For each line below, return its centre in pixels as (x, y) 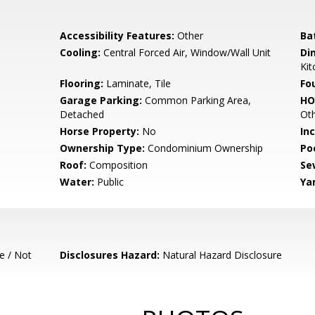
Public (109, 182)
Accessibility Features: (117, 36)
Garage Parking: (101, 100)
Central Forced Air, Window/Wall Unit (186, 52)
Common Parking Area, (197, 100)
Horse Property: (100, 131)
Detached (82, 114)
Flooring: (82, 83)
